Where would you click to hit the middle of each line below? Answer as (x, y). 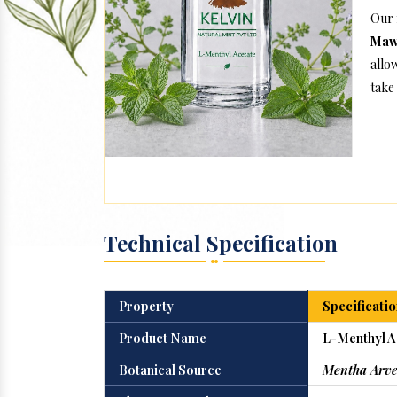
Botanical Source (170, 370)
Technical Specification (221, 243)
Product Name (163, 338)
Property (146, 306)
